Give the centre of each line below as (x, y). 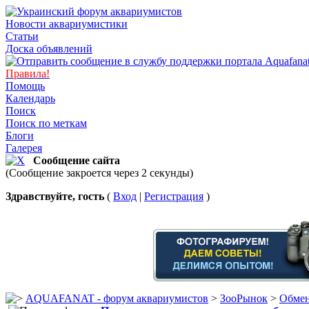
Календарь (30, 98)
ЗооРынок (244, 298)
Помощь (25, 86)
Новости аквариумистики (67, 24)
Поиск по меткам (46, 123)
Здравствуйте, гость (55, 196)
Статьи (22, 36)
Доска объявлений (49, 49)
